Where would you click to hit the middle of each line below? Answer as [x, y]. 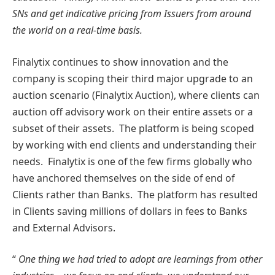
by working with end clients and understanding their [134, 145]
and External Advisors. [64, 227]
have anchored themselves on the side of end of [123, 178]
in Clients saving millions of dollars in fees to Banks [130, 211]
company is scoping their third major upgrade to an [133, 78]
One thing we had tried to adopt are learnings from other [140, 259]
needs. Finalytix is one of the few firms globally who [132, 161]
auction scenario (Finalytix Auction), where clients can [136, 95]
